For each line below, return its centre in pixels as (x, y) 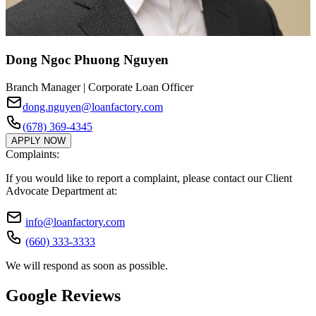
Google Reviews (63, 295)
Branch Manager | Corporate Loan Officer (99, 87)
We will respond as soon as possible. (87, 265)
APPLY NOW (38, 140)
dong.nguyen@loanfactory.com (93, 107)
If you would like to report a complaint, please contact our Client (149, 178)
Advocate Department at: (61, 190)
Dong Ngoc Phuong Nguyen (87, 60)
